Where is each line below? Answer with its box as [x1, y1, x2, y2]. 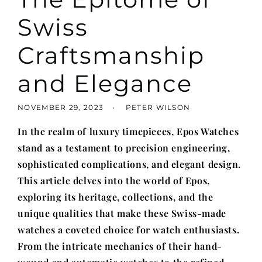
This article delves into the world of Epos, [18, 174, 210, 187]
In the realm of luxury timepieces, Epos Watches [18, 125, 239, 137]
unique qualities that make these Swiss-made [18, 207, 226, 219]
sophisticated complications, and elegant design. [18, 158, 241, 170]
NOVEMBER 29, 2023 [18, 103, 104, 112]
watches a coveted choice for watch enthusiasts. [18, 223, 240, 236]
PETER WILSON [125, 103, 191, 112]
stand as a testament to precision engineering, [18, 142, 230, 154]
